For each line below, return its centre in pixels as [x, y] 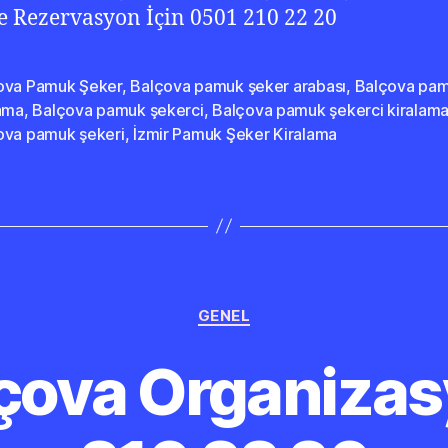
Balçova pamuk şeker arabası [238, 85]
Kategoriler [267, 306]
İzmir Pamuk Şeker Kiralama [235, 133]
